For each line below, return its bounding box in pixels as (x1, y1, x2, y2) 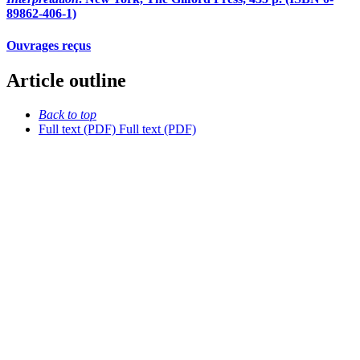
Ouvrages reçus (6, 38, 91, 52)
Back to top (39, 107, 96, 121)
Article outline (6, 70, 126, 92)
